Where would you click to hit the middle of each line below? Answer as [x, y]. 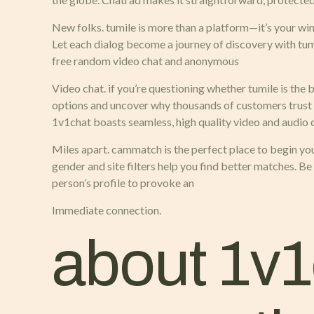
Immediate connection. [107, 210]
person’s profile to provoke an [123, 183]
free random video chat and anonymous [146, 61]
